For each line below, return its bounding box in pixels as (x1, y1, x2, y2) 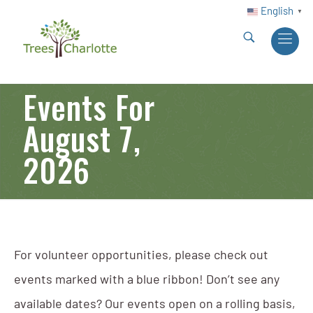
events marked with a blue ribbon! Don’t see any (13, 274, 279, 287)
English (261, 7, 293, 17)
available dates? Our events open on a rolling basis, (13, 298, 296, 312)
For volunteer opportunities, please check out (13, 249, 268, 263)
